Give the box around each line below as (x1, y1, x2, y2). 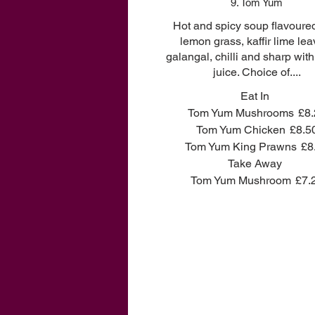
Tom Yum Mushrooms (187, 106, 294, 120)
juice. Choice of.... (212, 65, 301, 79)
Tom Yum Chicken (195, 123, 285, 136)
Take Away (227, 157, 282, 170)
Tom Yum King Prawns (184, 140, 297, 153)
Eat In (240, 89, 269, 103)
